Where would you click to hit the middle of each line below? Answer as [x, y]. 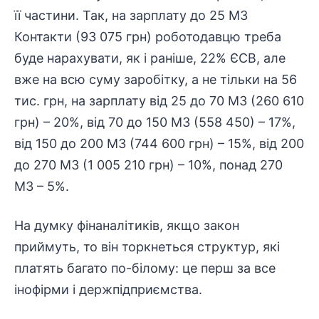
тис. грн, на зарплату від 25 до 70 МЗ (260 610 [159, 101]
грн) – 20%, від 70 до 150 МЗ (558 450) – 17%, [155, 122]
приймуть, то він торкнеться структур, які [147, 247]
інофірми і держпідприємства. [108, 289]
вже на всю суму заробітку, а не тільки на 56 [156, 79]
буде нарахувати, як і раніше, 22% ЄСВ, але [150, 58]
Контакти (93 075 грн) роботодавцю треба [148, 37]
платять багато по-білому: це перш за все [145, 268]
